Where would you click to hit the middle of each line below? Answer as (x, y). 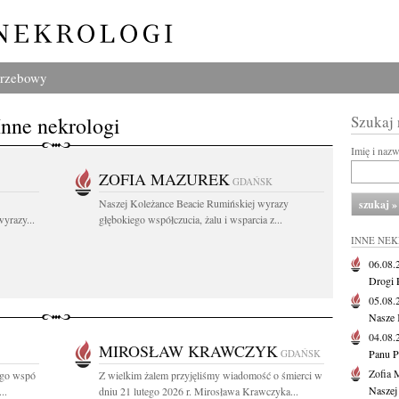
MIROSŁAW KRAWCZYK (188, 351)
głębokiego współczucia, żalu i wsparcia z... (191, 219)
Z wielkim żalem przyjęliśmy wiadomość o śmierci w (211, 375)
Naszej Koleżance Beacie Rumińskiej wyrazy (194, 203)
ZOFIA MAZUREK (164, 179)
